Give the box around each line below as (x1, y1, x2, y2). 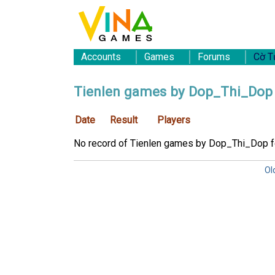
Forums (198, 51, 230, 63)
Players (157, 114, 190, 126)
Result (110, 114, 137, 126)
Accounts (81, 51, 121, 63)
